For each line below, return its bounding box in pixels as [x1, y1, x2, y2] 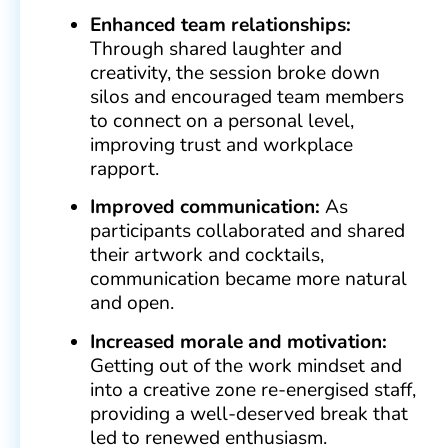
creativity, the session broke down [90, 59, 380, 86]
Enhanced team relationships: [90, 11, 351, 38]
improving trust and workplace [90, 131, 353, 158]
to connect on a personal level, [90, 107, 354, 134]
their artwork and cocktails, [90, 242, 324, 269]
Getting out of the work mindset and [90, 352, 402, 379]
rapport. [90, 155, 159, 182]
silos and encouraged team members [90, 83, 404, 110]
